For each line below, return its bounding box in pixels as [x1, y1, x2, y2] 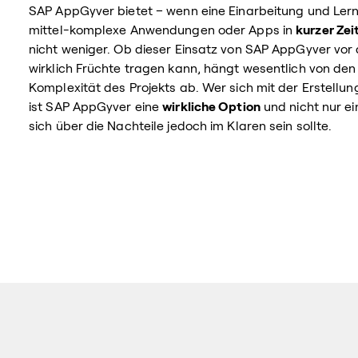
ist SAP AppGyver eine [29, 100, 163, 113]
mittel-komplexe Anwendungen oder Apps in [29, 23, 296, 37]
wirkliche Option [162, 100, 261, 113]
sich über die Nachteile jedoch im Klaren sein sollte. [29, 119, 332, 133]
